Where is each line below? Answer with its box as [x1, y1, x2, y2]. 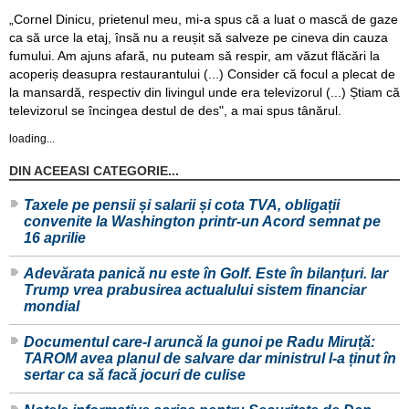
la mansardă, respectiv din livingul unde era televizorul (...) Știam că [9, 84, 400, 100]
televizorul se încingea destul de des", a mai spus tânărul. [9, 102, 341, 118]
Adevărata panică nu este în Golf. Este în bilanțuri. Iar [24, 266, 388, 282]
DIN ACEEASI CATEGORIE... [9, 163, 179, 179]
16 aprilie [24, 230, 86, 246]
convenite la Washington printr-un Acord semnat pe [24, 214, 381, 230]
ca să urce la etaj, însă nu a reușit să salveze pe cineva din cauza [9, 29, 388, 45]
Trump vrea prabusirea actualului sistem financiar [24, 282, 366, 299]
